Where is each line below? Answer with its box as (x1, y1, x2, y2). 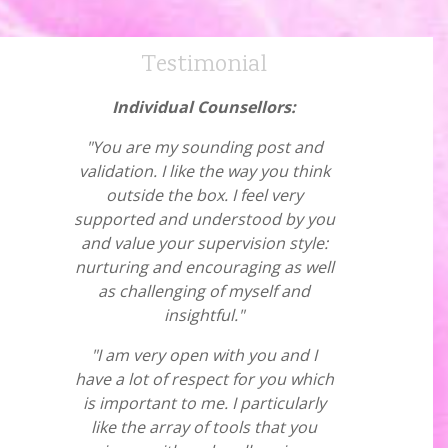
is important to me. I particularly (82, 392, 326, 414)
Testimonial (141, 48, 267, 83)
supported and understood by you (73, 208, 335, 230)
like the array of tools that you (91, 416, 317, 438)
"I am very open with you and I (91, 344, 317, 366)
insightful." (164, 304, 244, 326)
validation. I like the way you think (78, 160, 330, 182)
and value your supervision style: (80, 232, 328, 254)
